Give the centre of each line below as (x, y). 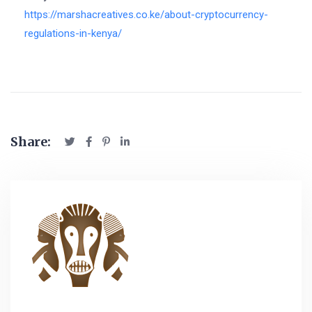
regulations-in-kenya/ (73, 34)
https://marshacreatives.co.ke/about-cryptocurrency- (146, 15)
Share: (31, 142)
